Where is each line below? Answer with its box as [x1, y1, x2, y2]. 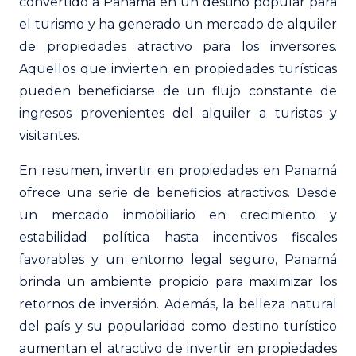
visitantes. [19, 127, 79, 143]
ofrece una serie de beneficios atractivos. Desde [19, 184, 337, 200]
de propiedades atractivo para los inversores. [19, 38, 337, 54]
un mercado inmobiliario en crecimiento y [19, 207, 337, 222]
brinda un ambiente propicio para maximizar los [19, 273, 337, 289]
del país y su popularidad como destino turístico [19, 318, 337, 334]
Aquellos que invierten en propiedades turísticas [19, 60, 337, 76]
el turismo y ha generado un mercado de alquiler [19, 16, 337, 32]
